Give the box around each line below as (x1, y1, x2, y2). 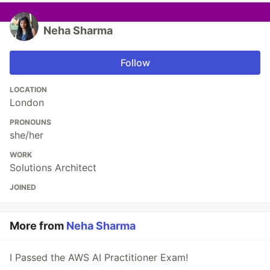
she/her (10, 129, 43, 142)
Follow (120, 57, 150, 69)
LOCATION (10, 85, 47, 95)
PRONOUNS (10, 118, 51, 127)
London (10, 96, 44, 109)
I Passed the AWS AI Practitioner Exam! (10, 251, 188, 264)
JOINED (10, 183, 36, 192)
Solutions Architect (10, 162, 96, 174)
